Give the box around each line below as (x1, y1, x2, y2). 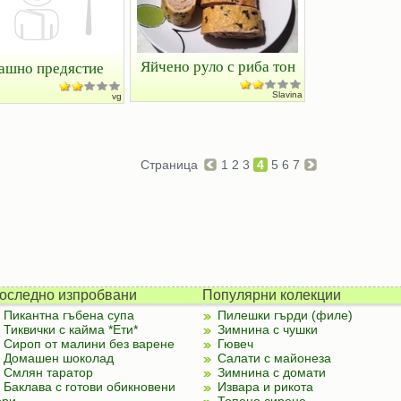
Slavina (272, 90, 303, 99)
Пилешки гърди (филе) (217, 308, 353, 322)
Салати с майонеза (217, 351, 331, 365)
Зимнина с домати (217, 365, 326, 380)
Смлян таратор (3, 365, 93, 380)
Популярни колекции (201, 287, 341, 303)
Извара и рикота (217, 380, 313, 394)
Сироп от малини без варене (3, 337, 175, 351)
